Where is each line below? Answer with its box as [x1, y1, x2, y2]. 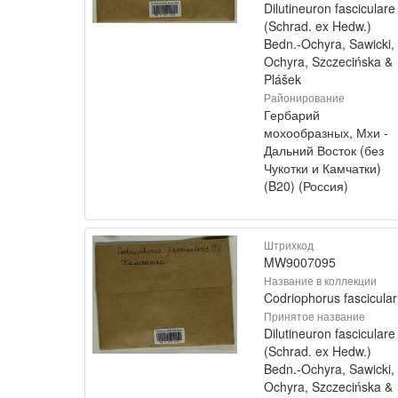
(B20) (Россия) [264, 177, 348, 195]
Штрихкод [264, 237, 314, 252]
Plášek [264, 70, 301, 88]
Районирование [264, 90, 345, 105]
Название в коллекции [264, 273, 377, 288]
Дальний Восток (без [264, 141, 384, 159]
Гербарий [264, 106, 320, 123]
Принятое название [264, 308, 365, 323]
